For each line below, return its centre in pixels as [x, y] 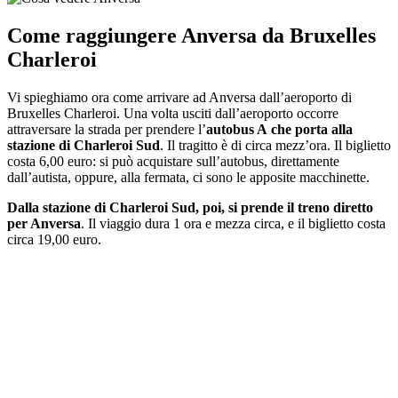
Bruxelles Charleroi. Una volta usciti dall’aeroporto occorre [173, 113]
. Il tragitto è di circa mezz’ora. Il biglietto [275, 145]
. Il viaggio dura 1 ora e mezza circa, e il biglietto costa [233, 223]
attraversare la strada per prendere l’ [107, 129]
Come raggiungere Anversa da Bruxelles [191, 35]
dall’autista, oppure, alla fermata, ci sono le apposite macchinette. [188, 177]
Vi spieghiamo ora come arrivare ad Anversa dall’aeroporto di [179, 97]
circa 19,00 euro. [54, 239]
